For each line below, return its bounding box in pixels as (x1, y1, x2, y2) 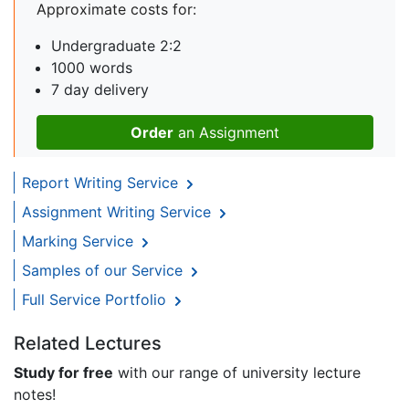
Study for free (14, 363, 113, 383)
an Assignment (173, 123, 279, 142)
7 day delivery (51, 80, 149, 100)
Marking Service (22, 232, 138, 251)
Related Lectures (14, 332, 162, 355)
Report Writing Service (22, 173, 183, 193)
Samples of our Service (22, 261, 187, 280)
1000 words (51, 58, 132, 78)
